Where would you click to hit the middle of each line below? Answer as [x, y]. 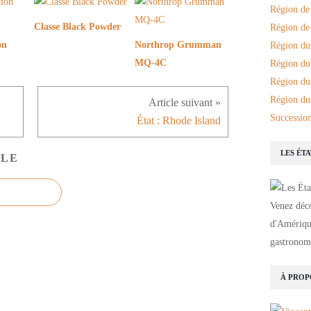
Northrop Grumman [178, 45]
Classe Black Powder [77, 27]
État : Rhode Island [179, 121]
